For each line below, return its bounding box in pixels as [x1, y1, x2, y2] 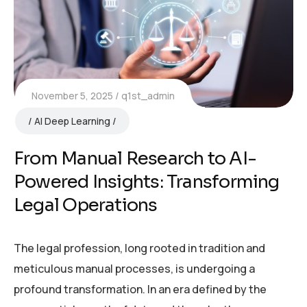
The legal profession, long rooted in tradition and [14, 241, 265, 256]
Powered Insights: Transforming [14, 171, 280, 194]
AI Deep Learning [34, 114, 110, 128]
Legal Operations [14, 194, 158, 217]
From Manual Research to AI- [14, 147, 256, 171]
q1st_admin [121, 89, 175, 103]
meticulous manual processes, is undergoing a [14, 261, 255, 277]
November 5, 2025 [32, 89, 113, 103]
